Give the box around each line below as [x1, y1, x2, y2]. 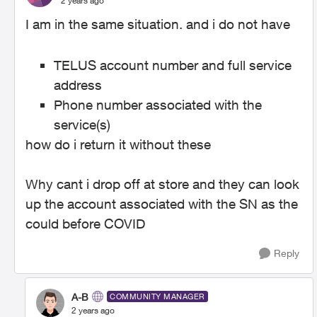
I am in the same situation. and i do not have [25, 16, 294, 32]
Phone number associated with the [54, 97, 262, 113]
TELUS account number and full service [54, 57, 292, 73]
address [54, 77, 102, 93]
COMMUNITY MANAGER [110, 292, 205, 301]
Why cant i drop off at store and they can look [25, 176, 299, 192]
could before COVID [25, 216, 145, 231]
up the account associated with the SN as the [25, 196, 298, 212]
